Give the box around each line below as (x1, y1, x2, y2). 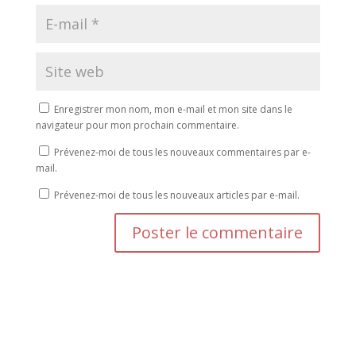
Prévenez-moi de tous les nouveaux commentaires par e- (53, 145, 311, 159)
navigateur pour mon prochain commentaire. (35, 118, 239, 132)
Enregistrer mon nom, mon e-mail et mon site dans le (53, 102, 292, 116)
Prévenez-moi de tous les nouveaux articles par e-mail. (53, 188, 300, 202)
